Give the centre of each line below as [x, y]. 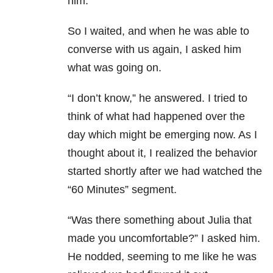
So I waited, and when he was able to [158, 31]
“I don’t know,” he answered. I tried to [158, 98]
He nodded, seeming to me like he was [162, 257]
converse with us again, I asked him [154, 50]
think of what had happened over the [156, 117]
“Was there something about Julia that [160, 220]
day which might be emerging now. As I [162, 135]
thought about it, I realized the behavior [162, 153]
